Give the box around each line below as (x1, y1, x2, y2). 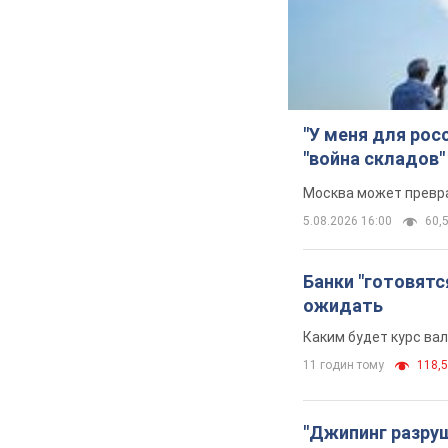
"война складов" (303, 147, 445, 169)
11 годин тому (303, 357, 384, 372)
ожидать (303, 294, 383, 316)
